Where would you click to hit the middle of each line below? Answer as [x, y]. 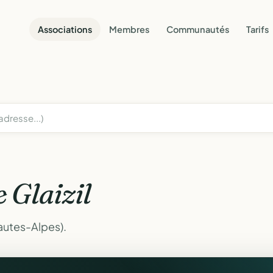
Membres [129, 29]
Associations [65, 29]
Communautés [198, 29]
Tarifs [257, 29]
